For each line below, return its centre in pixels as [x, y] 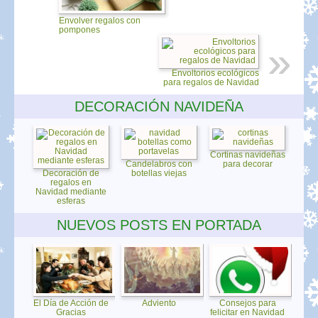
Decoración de [71, 173]
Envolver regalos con [100, 20]
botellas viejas [159, 173]
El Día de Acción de [71, 303]
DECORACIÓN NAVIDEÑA [159, 106]
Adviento [159, 303]
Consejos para [247, 303]
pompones [79, 29]
